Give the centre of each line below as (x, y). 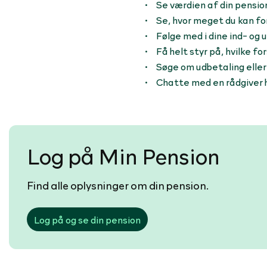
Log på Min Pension (123, 156)
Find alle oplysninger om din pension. (118, 185)
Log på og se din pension (87, 219)
